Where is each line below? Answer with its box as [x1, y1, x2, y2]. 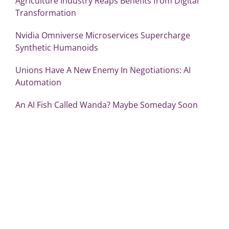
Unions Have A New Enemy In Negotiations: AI [15, 64, 191, 76]
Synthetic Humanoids [15, 41, 98, 53]
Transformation [15, 7, 76, 18]
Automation [15, 76, 61, 88]
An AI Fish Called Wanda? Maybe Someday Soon [15, 99, 198, 110]
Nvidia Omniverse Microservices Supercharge [15, 29, 190, 41]
